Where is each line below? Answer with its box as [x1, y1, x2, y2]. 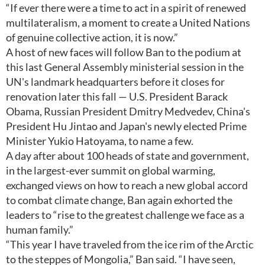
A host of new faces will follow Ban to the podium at [6, 46, 241, 59]
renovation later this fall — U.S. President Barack [6, 90, 228, 103]
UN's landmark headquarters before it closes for [6, 75, 225, 88]
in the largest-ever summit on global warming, [6, 164, 215, 177]
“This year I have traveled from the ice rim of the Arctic [6, 238, 253, 251]
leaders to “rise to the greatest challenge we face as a [6, 208, 244, 221]
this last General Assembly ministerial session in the [6, 60, 244, 73]
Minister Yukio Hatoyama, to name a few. [6, 134, 193, 147]
